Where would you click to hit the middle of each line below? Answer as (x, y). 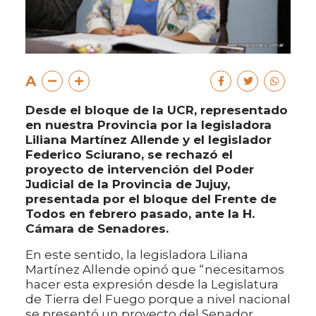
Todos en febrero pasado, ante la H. (140, 214)
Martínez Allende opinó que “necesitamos (155, 270)
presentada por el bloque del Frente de (151, 199)
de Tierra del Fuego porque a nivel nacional (158, 299)
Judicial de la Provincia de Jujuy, (128, 184)
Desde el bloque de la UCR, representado (157, 110)
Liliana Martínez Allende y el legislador (148, 140)
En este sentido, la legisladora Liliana (137, 255)
